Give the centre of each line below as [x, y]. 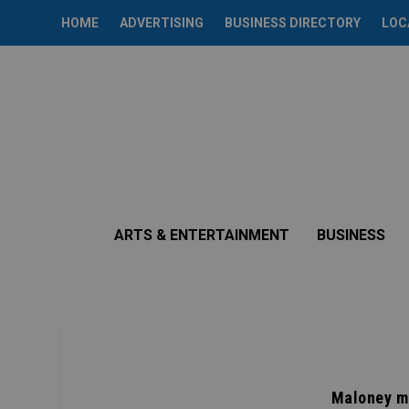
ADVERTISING [162, 23]
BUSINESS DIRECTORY [293, 23]
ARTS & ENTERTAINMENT [202, 235]
